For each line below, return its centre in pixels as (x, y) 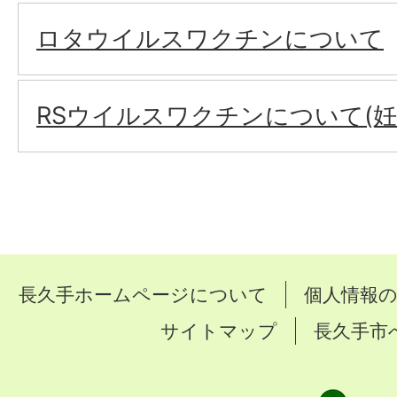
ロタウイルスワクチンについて (210, 39)
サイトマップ (218, 331)
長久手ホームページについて (143, 295)
